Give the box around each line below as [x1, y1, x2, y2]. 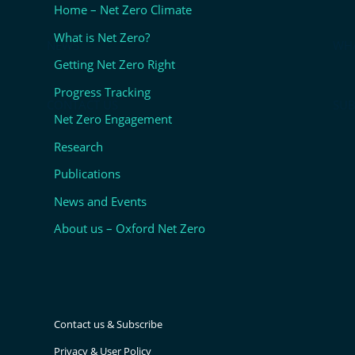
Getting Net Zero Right [54, 56, 176, 73]
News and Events [54, 193, 147, 209]
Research [54, 138, 104, 155]
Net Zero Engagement [54, 111, 173, 128]
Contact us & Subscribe [54, 317, 163, 332]
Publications [54, 166, 121, 182]
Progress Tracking [54, 83, 151, 100]
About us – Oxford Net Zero [54, 220, 206, 237]
